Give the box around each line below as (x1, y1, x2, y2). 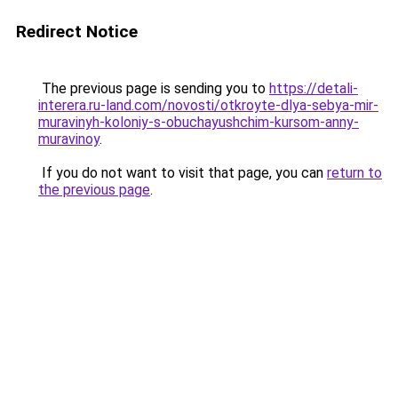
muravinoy (38, 131, 99, 147)
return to (327, 164, 382, 181)
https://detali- (269, 80, 358, 97)
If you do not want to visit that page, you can (38, 164, 327, 181)
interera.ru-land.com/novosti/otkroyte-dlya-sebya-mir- (38, 97, 378, 114)
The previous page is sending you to (38, 80, 269, 97)
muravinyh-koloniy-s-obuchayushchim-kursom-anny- (38, 114, 359, 131)
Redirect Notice (16, 21, 138, 42)
